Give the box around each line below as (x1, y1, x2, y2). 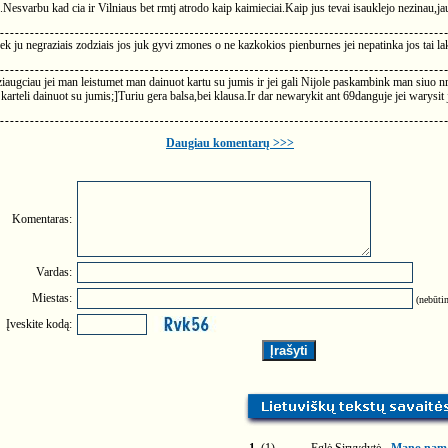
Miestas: (32, 291, 72, 305)
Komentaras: (12, 212, 72, 226)
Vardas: (36, 265, 72, 279)
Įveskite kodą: (6, 317, 72, 331)
